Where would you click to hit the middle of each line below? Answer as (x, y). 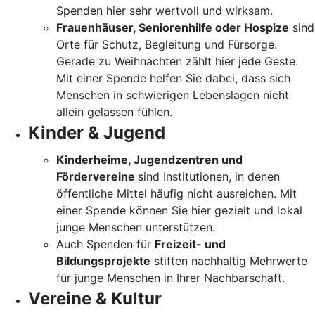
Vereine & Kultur (95, 298)
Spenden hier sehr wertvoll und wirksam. (165, 10)
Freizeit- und (190, 244)
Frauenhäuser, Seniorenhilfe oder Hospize (173, 27)
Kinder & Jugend (97, 132)
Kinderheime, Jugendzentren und (149, 159)
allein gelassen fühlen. (114, 111)
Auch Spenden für (105, 244)
